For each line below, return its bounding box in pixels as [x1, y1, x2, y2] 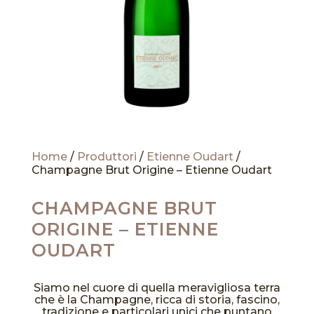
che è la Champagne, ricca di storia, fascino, [34, 292, 280, 306]
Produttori [76, 149, 137, 163]
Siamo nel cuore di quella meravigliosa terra [33, 280, 280, 294]
